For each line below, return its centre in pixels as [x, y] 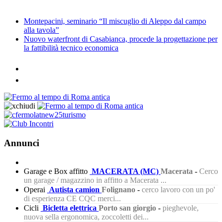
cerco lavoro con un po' [178, 189]
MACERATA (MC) [126, 171]
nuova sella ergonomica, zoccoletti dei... [86, 217]
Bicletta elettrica [71, 208]
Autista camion [75, 189]
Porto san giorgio [127, 208]
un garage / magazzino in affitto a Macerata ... [95, 180]
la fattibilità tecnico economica [71, 48]
